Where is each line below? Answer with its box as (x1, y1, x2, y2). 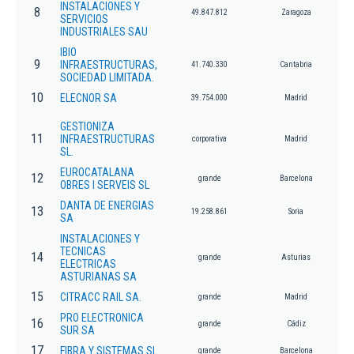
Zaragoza (281, 8, 311, 17)
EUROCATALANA (60, 166, 134, 179)
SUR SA (60, 324, 95, 337)
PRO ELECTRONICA (60, 311, 144, 325)
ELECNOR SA (60, 92, 117, 105)
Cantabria (280, 60, 312, 70)
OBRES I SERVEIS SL (60, 179, 149, 192)
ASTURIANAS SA (60, 270, 137, 284)
